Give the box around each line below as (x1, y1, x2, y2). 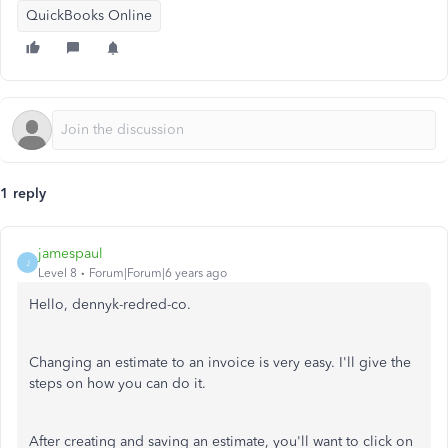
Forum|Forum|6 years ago (89, 266, 227, 280)
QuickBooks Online (26, 7, 152, 24)
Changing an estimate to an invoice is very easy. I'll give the (29, 354, 411, 371)
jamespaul (38, 245, 103, 262)
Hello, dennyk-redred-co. (29, 296, 191, 313)
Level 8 (38, 266, 77, 280)
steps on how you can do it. (29, 375, 210, 392)
